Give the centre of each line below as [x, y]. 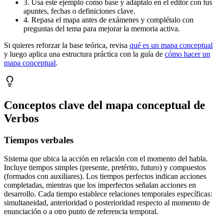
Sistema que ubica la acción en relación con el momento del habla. [106, 159]
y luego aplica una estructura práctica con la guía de [83, 54]
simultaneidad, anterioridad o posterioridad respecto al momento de [107, 203]
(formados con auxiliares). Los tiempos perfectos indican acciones [105, 176]
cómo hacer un [187, 54]
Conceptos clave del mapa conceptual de [105, 105]
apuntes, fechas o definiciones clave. [79, 11]
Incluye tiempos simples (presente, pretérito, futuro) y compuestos [105, 168]
